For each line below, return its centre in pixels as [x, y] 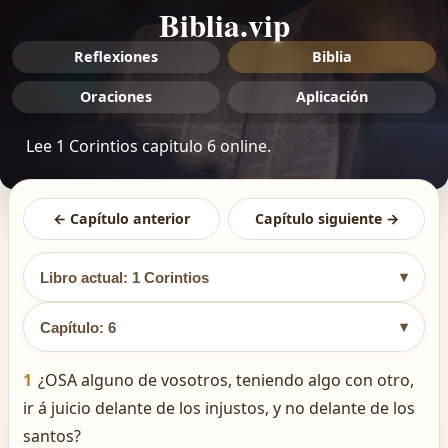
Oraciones [116, 96]
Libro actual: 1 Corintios [124, 277]
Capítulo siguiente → [326, 218]
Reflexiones [116, 56]
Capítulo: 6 [78, 327]
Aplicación [332, 96]
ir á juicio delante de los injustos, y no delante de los [219, 408]
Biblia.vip [224, 25]
